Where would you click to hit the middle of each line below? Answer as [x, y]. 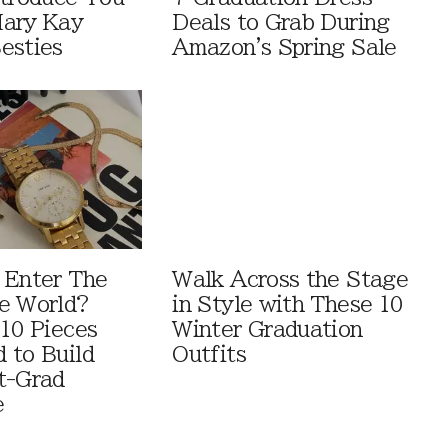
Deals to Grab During [281, 23]
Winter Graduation [267, 329]
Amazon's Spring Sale [284, 48]
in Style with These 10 [288, 304]
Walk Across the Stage [290, 279]
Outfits [209, 354]
